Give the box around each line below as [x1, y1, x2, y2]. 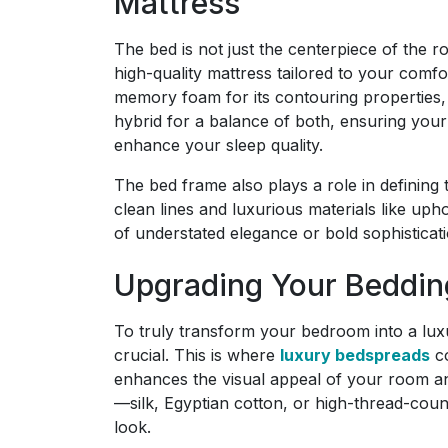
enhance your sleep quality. [114, 134, 323, 155]
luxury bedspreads [280, 344, 430, 365]
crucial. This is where [114, 344, 280, 365]
